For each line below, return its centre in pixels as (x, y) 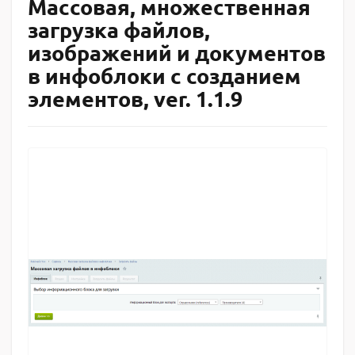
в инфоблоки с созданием (164, 75)
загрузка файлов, (119, 29)
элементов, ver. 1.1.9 (135, 98)
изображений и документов (177, 52)
